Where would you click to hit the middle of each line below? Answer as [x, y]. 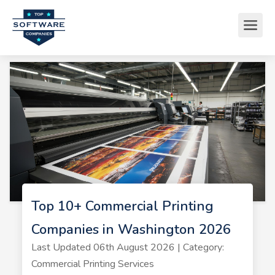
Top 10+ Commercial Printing [122, 206]
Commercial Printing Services [92, 264]
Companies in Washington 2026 [131, 229]
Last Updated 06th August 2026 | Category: [127, 247]
